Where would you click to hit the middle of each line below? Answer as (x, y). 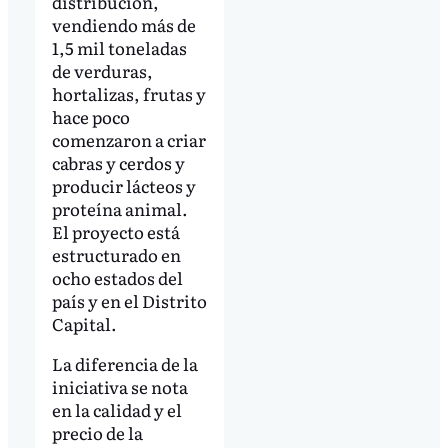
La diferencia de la (124, 364)
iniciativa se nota (119, 387)
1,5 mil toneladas (119, 48)
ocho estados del (117, 278)
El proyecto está (115, 232)
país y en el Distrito (129, 301)
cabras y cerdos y (118, 163)
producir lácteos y (123, 186)
